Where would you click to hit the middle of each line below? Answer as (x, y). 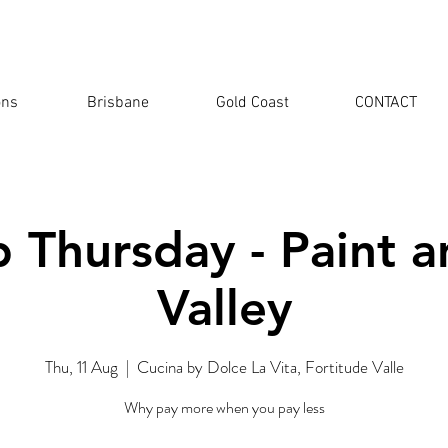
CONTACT (386, 103)
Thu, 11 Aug (81, 366)
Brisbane (118, 103)
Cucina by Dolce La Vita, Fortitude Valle (270, 366)
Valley (224, 307)
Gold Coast (252, 103)
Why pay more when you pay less (224, 407)
